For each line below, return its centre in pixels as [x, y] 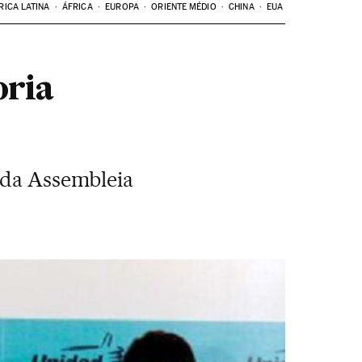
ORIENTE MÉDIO [184, 7]
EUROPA [122, 7]
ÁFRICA [78, 7]
